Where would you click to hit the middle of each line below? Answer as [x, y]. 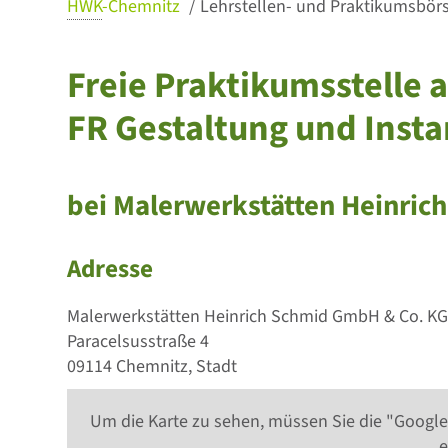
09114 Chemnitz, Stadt [152, 366]
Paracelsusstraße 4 [138, 341]
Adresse [110, 269]
